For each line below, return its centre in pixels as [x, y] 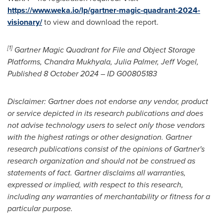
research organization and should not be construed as [101, 161]
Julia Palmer [136, 62]
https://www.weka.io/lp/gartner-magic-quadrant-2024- [104, 10]
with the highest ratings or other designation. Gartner [100, 137]
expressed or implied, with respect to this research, [95, 185]
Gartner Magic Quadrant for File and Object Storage [104, 50]
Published [26, 74]
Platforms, [26, 62]
